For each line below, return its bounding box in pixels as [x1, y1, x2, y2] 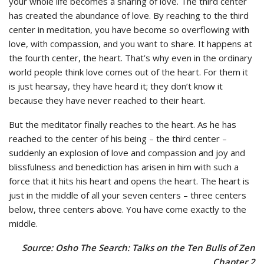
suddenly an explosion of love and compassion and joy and [9, 146, 245, 159]
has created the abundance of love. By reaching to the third [9, 9, 249, 21]
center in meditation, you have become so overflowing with [9, 23, 249, 35]
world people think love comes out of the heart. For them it [9, 65, 248, 78]
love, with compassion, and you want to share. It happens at [9, 37, 252, 49]
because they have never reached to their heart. [9, 94, 205, 106]
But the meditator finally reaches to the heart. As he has [9, 118, 236, 130]
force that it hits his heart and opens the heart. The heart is [9, 174, 249, 187]
